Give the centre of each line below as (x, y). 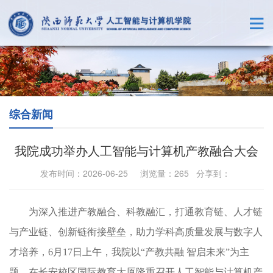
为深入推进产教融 (68, 212)
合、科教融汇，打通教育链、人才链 (185, 212)
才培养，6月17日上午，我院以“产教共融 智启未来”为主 (129, 252)
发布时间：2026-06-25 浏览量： (107, 173)
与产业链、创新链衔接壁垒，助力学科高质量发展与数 (126, 232)
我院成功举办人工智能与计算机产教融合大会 (136, 151)
